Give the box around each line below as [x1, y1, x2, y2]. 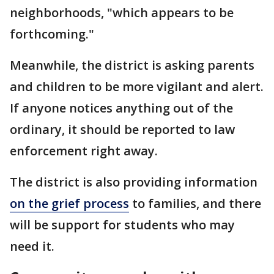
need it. [10, 237, 57, 254]
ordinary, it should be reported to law [10, 120, 235, 138]
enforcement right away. [10, 142, 161, 159]
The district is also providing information [10, 173, 257, 190]
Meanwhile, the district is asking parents [10, 56, 254, 73]
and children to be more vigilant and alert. [10, 78, 264, 95]
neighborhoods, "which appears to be [10, 4, 234, 21]
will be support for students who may [10, 216, 235, 233]
